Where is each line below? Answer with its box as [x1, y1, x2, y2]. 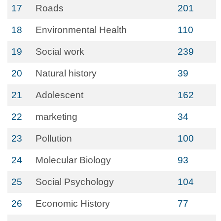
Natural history [36, 68, 97, 78]
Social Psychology [36, 177, 114, 187]
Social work [36, 46, 84, 57]
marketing [36, 111, 77, 122]
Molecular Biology [36, 155, 111, 165]
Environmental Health [36, 25, 127, 35]
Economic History [36, 198, 110, 209]
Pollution [36, 133, 72, 144]
